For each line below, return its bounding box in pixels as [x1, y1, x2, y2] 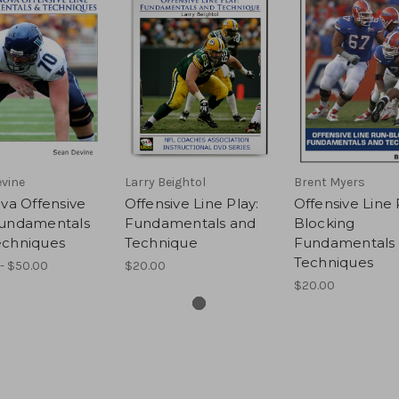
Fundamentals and [124, 214, 256, 232]
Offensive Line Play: [124, 194, 259, 212]
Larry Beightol [124, 174, 206, 190]
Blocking [293, 214, 355, 232]
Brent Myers [293, 174, 365, 190]
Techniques [293, 253, 373, 271]
